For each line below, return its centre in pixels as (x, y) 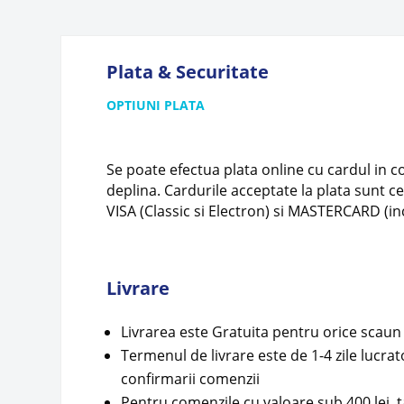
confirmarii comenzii (191, 379)
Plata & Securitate (188, 72)
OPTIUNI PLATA (156, 106)
